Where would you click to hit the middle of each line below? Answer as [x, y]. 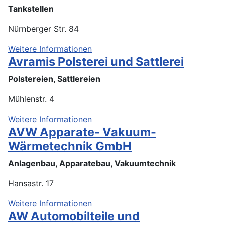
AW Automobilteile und [74, 216]
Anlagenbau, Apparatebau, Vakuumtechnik [92, 163]
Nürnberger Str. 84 [43, 28]
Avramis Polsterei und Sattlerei [96, 61]
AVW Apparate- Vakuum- [82, 132]
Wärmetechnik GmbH [70, 146]
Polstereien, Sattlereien [54, 79]
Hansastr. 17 [31, 183]
